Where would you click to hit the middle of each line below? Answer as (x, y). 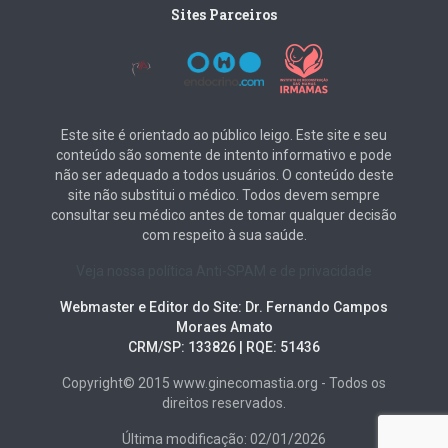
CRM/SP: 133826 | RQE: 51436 (224, 347)
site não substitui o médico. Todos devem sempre (224, 195)
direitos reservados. (224, 403)
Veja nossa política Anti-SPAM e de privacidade (224, 271)
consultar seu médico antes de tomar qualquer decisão (224, 215)
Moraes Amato (224, 327)
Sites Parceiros (224, 14)
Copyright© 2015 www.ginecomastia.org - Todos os (224, 383)
